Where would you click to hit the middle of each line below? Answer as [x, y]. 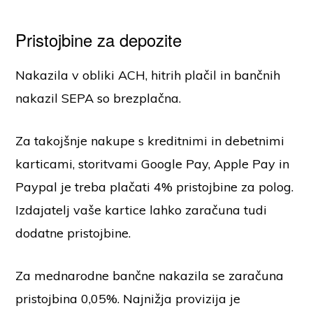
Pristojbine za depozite [99, 40]
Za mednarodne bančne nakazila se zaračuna [150, 276]
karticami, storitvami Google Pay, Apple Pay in [153, 164]
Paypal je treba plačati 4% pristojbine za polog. [155, 187]
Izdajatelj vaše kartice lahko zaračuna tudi [141, 210]
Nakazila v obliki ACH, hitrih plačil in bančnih [148, 75]
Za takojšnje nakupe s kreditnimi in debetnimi [150, 141]
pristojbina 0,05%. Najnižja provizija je [128, 299]
